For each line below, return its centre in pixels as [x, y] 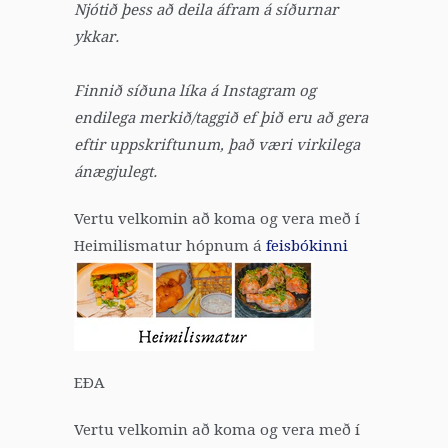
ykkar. [96, 37]
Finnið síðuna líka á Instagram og [195, 91]
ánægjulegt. [115, 172]
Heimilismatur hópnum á [170, 246]
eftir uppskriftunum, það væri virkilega [217, 145]
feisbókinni [307, 246]
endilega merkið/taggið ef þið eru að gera [221, 118]
